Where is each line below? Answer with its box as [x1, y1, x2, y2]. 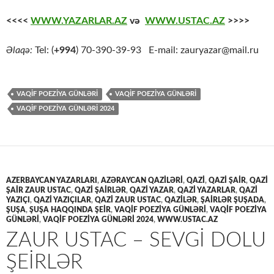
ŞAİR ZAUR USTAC [6, 187, 71, 194]
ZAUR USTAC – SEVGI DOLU [6, 230, 266, 251]
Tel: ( [35, 45, 54, 56]
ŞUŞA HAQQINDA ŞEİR [29, 206, 111, 214]
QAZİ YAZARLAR [177, 187, 235, 194]
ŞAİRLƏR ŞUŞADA [201, 196, 264, 204]
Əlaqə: [6, 45, 35, 56]
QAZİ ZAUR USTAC [95, 196, 161, 204]
